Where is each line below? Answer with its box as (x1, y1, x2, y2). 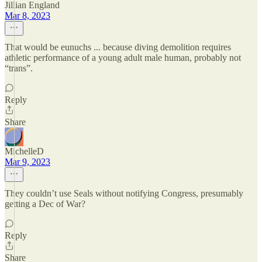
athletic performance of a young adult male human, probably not (5, 53, 241, 63)
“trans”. (5, 63, 33, 73)
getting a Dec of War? (5, 199, 85, 209)
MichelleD (5, 146, 44, 156)
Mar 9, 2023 (5, 157, 50, 167)
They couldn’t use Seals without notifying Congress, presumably (5, 188, 243, 198)
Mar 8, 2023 (5, 11, 50, 20)
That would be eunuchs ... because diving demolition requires (5, 42, 231, 52)
